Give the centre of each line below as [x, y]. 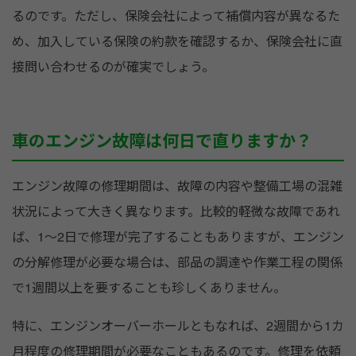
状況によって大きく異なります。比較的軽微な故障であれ [176, 211]
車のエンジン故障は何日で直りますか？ [162, 140]
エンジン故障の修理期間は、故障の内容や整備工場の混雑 [177, 186]
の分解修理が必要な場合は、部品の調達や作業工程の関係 [177, 262]
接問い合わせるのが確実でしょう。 [113, 67]
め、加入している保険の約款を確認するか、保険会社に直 [177, 41]
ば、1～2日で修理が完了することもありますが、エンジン [178, 237]
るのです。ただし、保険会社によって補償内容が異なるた [176, 16]
